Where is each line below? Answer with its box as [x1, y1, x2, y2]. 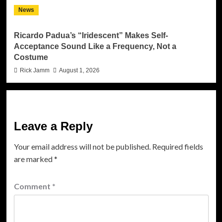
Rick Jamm [19, 66, 50, 74]
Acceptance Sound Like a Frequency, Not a [13, 42, 176, 51]
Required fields [152, 141, 203, 151]
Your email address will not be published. [13, 141, 151, 151]
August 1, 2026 [58, 66, 100, 74]
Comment [13, 181, 52, 191]
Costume [13, 53, 48, 61]
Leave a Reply [13, 119, 93, 133]
